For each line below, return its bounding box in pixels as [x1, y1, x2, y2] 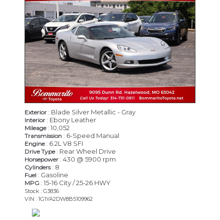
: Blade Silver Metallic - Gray [47, 108, 136, 116]
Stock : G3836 [25, 187, 59, 194]
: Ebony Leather [45, 115, 96, 124]
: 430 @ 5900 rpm [58, 155, 116, 163]
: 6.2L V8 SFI [45, 139, 83, 147]
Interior [25, 116, 45, 124]
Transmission [25, 132, 62, 139]
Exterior [25, 108, 47, 116]
